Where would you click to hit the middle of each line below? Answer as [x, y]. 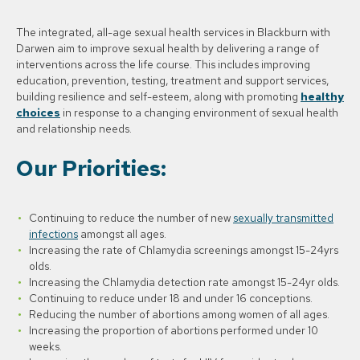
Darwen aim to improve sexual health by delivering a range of [168, 49]
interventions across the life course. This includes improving [163, 65]
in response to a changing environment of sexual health [199, 113]
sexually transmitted [283, 218]
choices [38, 113]
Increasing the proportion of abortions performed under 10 [174, 331]
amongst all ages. [122, 234]
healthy [322, 97]
